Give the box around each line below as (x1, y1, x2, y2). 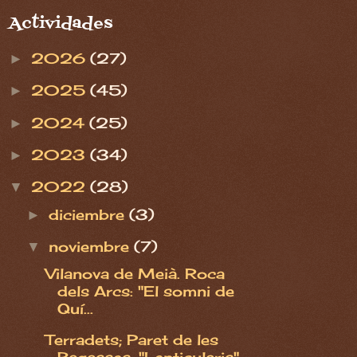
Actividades (9, 12, 112, 37)
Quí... (57, 300, 93, 318)
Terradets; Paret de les (45, 331, 218, 349)
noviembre (49, 237, 135, 255)
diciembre (49, 205, 130, 223)
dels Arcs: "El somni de (57, 282, 234, 300)
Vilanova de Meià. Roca (45, 265, 225, 283)
